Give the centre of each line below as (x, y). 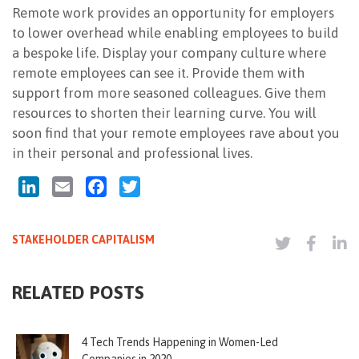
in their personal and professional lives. (132, 153)
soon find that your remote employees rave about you (176, 133)
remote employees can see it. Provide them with (158, 73)
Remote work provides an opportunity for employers (173, 12)
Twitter (161, 186)
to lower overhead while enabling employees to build (175, 32)
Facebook (134, 186)
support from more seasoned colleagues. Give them (169, 93)
